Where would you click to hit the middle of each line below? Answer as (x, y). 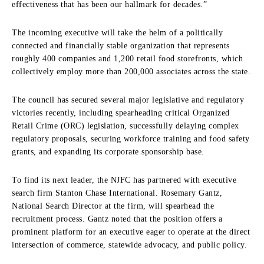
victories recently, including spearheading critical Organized (121, 113)
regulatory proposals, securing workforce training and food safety (131, 138)
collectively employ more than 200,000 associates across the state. (131, 71)
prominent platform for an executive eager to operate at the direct (131, 232)
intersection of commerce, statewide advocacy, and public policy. (129, 245)
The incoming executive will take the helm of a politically (117, 32)
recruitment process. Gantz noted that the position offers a (117, 219)
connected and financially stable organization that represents (121, 45)
